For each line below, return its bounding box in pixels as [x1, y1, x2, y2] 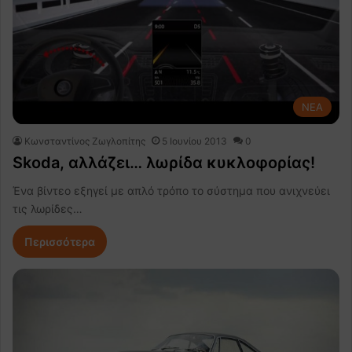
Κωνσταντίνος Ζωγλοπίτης [24, 134, 145, 147]
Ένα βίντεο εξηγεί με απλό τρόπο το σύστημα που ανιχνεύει [13, 183, 330, 197]
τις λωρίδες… [13, 201, 82, 215]
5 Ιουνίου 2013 [162, 134, 227, 147]
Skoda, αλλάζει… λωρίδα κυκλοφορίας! [13, 152, 315, 172]
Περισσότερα [24, 234, 95, 248]
